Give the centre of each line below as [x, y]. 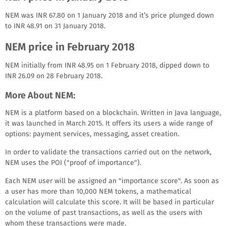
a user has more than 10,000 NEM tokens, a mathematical [98, 191]
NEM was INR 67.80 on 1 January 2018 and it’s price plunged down [109, 15]
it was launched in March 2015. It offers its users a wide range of [109, 123]
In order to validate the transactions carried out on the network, [108, 152]
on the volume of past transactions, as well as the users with [104, 212]
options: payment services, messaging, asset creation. [92, 134]
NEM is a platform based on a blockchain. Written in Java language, [113, 112]
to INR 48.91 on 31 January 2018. [55, 26]
